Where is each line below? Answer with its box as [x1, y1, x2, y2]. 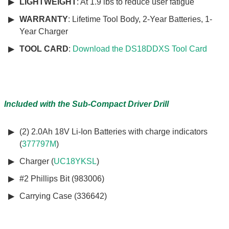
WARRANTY [19, 15, 68, 24]
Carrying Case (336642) [19, 192, 107, 201]
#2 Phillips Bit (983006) [19, 174, 104, 184]
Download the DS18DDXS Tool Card [72, 44, 207, 54]
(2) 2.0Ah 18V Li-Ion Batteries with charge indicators [19, 127, 208, 136]
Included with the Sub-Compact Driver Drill [4, 100, 171, 109]
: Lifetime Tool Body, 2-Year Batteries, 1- [67, 15, 212, 24]
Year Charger [19, 27, 70, 36]
